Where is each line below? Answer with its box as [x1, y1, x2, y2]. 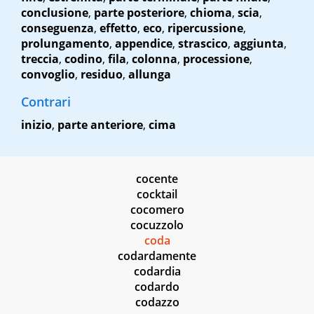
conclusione [21, 5, 88, 21]
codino [64, 51, 102, 67]
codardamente [118, 248, 196, 264]
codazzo [135, 294, 179, 310]
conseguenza [21, 20, 94, 36]
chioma [190, 5, 232, 21]
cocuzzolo [130, 217, 184, 233]
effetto [100, 20, 137, 36]
